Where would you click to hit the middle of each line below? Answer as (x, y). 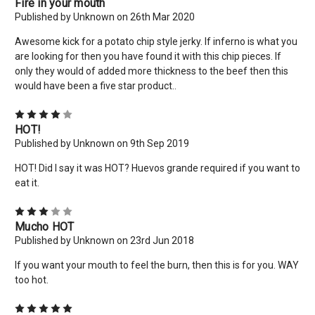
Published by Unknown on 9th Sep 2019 (102, 143)
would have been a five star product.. (96, 85)
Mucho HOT (45, 226)
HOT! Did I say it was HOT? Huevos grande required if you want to (157, 168)
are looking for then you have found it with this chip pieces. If (148, 56)
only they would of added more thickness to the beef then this (152, 71)
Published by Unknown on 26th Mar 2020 (105, 17)
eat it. (27, 182)
